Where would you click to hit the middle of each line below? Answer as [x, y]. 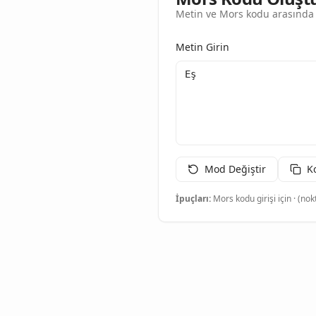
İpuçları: [193, 199]
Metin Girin [202, 47]
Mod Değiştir [235, 169]
